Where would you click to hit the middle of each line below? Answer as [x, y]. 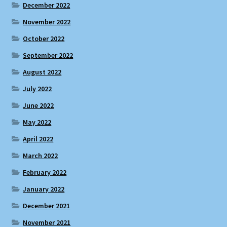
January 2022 [44, 189]
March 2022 [41, 155]
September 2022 [48, 55]
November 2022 [47, 22]
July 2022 [37, 88]
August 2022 [42, 72]
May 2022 [37, 122]
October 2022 [44, 38]
